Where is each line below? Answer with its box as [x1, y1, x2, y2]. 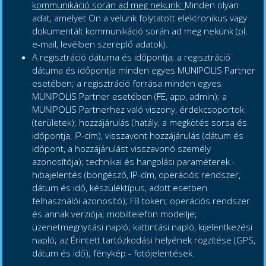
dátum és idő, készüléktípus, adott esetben [32, 182, 208, 194]
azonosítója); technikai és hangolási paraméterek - [32, 156, 236, 168]
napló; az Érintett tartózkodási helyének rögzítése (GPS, [32, 234, 256, 246]
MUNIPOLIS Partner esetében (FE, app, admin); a [32, 90, 227, 103]
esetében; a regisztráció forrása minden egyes [32, 77, 222, 90]
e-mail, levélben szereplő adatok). [32, 38, 169, 50]
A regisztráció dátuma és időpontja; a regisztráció [32, 51, 231, 64]
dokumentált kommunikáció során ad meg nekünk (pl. [32, 25, 248, 37]
